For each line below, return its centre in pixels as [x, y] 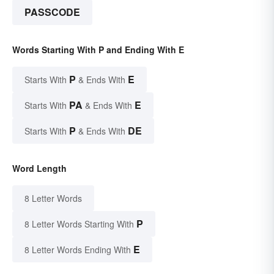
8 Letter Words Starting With [79, 224]
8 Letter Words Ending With [78, 250]
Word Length [39, 168]
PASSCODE [52, 12]
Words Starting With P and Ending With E [98, 50]
